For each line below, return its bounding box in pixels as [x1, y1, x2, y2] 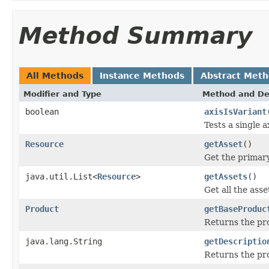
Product [25, 204, 59, 214]
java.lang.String [25, 236, 102, 246]
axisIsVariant [204, 106, 267, 116]
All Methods [26, 70, 83, 80]
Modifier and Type [23, 89, 101, 98]
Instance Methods [100, 70, 184, 80]
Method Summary [19, 22, 252, 49]
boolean [25, 106, 59, 116]
